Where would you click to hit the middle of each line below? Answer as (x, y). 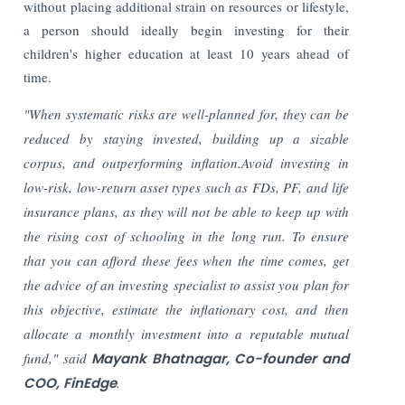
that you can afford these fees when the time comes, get (186, 260)
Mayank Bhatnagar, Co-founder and (221, 358)
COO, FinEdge (71, 382)
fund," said (58, 358)
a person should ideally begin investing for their (186, 29)
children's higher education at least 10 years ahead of (186, 53)
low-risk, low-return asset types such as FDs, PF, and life (186, 187)
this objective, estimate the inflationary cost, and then (186, 309)
